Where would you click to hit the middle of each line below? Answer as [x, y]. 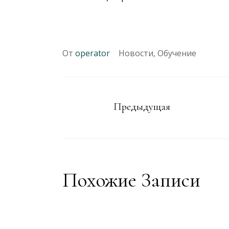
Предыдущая [142, 107]
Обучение [177, 53]
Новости [136, 53]
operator [93, 53]
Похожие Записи [131, 180]
